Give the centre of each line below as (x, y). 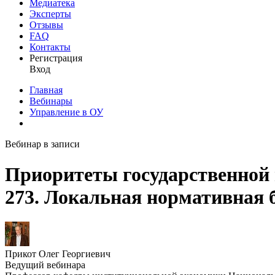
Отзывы (46, 25)
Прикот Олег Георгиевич (58, 254)
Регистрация (56, 58)
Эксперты (50, 14)
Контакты (50, 47)
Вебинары (51, 101)
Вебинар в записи (42, 144)
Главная (46, 90)
